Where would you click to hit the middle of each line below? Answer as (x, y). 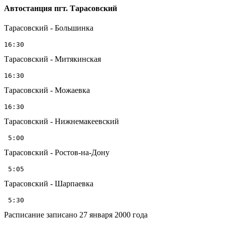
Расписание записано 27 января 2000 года (76, 215)
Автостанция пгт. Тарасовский (61, 8)
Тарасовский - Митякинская (52, 59)
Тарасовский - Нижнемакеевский (62, 122)
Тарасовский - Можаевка (47, 90)
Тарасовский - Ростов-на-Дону (57, 153)
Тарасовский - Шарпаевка (49, 184)
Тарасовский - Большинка (49, 28)
